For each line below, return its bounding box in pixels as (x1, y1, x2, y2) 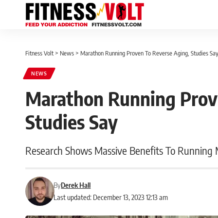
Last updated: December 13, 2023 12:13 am (54, 193, 168, 201)
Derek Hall (61, 181, 91, 189)
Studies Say (25, 109, 118, 134)
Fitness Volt (25, 49, 54, 57)
